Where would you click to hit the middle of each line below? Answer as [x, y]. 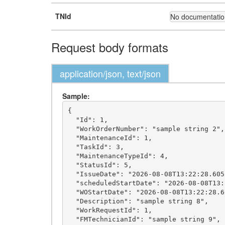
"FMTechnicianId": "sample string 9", [72, 219]
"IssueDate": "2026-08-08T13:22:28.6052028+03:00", [72, 174]
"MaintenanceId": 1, [72, 138]
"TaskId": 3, [72, 147]
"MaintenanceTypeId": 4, [72, 156]
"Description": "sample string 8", [72, 201]
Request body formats [110, 47]
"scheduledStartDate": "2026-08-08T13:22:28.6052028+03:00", [72, 183]
